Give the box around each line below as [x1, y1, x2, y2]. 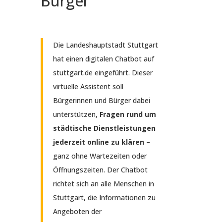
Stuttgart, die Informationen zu [53, 193, 156, 203]
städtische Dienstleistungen [53, 123, 156, 133]
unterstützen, [53, 110, 100, 119]
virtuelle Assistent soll [53, 82, 123, 92]
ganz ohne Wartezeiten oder [53, 151, 147, 161]
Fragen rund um [99, 110, 156, 119]
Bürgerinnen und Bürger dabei [53, 96, 150, 106]
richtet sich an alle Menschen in [53, 179, 154, 189]
